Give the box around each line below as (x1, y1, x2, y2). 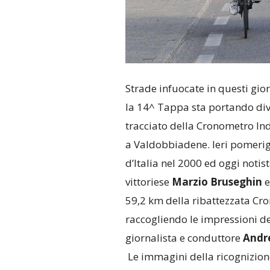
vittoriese (125, 174, 172, 189)
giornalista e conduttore (125, 230, 243, 245)
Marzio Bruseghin (171, 174, 262, 189)
